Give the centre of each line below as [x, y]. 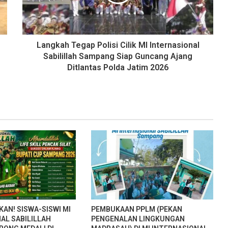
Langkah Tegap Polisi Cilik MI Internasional [118, 45]
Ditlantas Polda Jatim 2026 [118, 68]
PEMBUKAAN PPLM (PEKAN [136, 209]
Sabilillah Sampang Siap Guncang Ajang [118, 56]
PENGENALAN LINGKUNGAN [138, 219]
